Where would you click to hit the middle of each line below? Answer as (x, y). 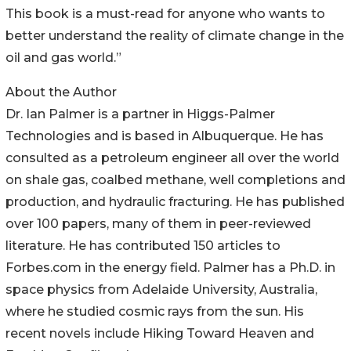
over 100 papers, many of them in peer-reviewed (158, 224)
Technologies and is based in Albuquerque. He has (165, 136)
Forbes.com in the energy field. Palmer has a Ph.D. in (170, 268)
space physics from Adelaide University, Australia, (161, 290)
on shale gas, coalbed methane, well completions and (175, 180)
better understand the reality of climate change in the (175, 36)
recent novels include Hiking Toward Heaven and (160, 334)
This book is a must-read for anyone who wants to (165, 14)
